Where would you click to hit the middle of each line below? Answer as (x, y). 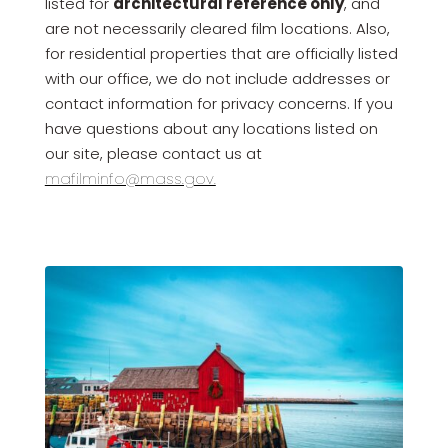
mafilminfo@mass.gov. (130, 178)
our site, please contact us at (153, 153)
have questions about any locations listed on (211, 128)
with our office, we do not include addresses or (217, 78)
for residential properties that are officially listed (221, 53)
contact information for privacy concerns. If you (218, 103)
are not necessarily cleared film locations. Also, (217, 28)
